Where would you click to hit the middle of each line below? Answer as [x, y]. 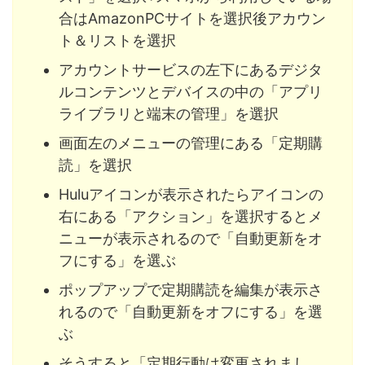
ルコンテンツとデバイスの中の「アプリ [191, 91]
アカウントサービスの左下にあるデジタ [191, 69]
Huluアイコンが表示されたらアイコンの [191, 194]
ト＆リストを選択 [117, 40]
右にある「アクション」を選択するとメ [191, 216]
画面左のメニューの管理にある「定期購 [191, 143]
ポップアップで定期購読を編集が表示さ [191, 289]
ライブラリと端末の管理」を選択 [169, 113]
